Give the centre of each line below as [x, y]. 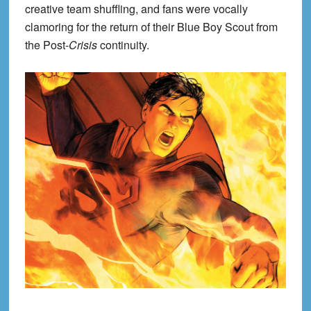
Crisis [83, 45]
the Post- [47, 45]
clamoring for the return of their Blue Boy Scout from [151, 27]
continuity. [123, 45]
